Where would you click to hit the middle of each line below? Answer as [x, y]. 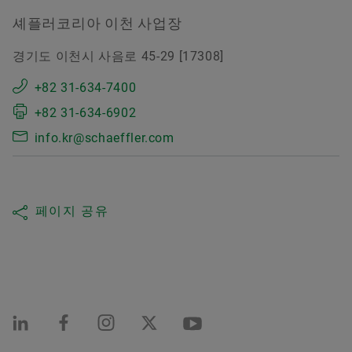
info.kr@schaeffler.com [104, 138]
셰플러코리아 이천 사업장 [97, 24]
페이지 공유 [72, 211]
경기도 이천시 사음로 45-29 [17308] [118, 57]
